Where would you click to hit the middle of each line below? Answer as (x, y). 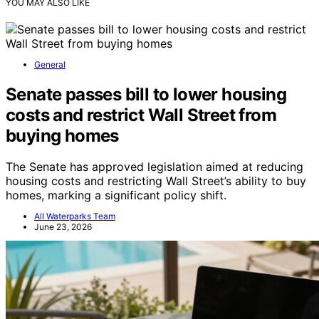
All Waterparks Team (75, 216)
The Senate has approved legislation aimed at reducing (155, 167)
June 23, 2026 (63, 227)
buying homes (62, 135)
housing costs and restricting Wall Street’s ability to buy (156, 181)
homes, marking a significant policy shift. (116, 195)
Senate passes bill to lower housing (146, 94)
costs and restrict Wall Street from (141, 115)
